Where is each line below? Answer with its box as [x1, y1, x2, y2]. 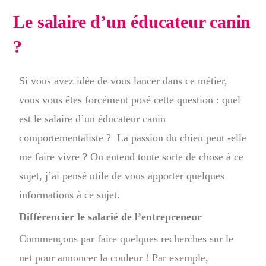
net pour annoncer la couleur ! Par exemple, [19, 252, 209, 264]
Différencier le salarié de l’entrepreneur [19, 211, 205, 223]
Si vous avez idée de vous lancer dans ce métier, [19, 75, 228, 87]
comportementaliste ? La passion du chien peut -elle [19, 132, 247, 144]
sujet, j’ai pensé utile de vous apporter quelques [19, 170, 225, 182]
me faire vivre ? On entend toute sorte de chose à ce [19, 151, 244, 163]
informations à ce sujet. [19, 189, 123, 201]
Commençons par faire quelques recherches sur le [19, 233, 234, 245]
